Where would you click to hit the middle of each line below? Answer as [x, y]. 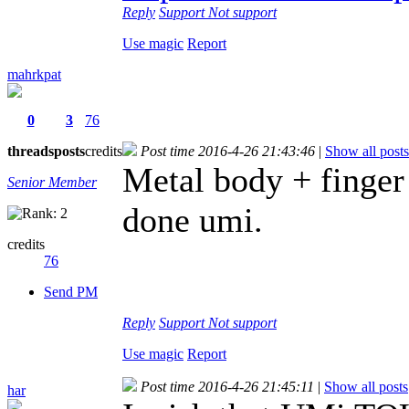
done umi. [193, 220]
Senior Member [52, 182]
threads [31, 151]
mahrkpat [34, 74]
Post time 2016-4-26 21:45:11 [227, 386]
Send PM [71, 291]
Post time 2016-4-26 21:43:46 [228, 151]
